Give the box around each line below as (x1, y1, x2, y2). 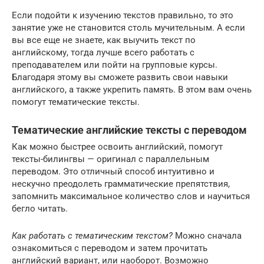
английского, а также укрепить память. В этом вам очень (12, 84, 252, 95)
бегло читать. (12, 203, 68, 214)
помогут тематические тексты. (12, 96, 140, 107)
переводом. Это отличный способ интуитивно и (12, 166, 214, 177)
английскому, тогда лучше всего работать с (12, 47, 194, 58)
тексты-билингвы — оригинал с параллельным (12, 153, 209, 164)
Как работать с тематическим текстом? (12, 230, 173, 241)
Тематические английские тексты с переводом (12, 123, 247, 136)
